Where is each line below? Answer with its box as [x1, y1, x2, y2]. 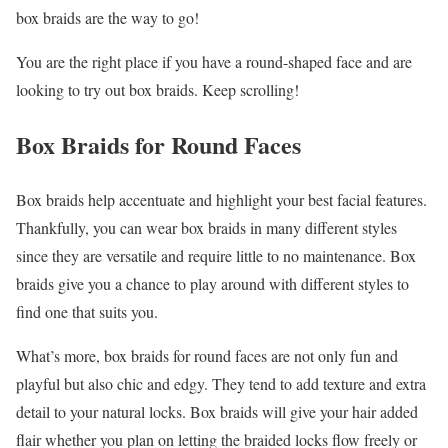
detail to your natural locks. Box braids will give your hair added [16, 400, 418, 422]
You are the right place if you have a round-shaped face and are [16, 51, 412, 72]
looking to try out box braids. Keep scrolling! [16, 79, 299, 100]
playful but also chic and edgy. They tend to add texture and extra [16, 372, 426, 394]
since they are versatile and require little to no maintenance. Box [16, 244, 416, 266]
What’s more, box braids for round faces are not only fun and [16, 344, 398, 366]
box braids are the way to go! [16, 7, 199, 28]
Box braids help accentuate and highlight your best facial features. [16, 188, 427, 210]
